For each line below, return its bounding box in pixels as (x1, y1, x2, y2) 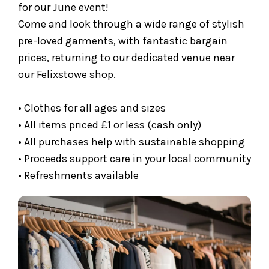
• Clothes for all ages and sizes (18, 101, 166, 115)
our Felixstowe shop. (18, 67, 116, 81)
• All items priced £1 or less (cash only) (18, 118, 201, 131)
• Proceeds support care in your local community (18, 151, 251, 165)
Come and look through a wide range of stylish (18, 17, 244, 31)
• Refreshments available (18, 168, 139, 182)
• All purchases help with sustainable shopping (18, 134, 245, 148)
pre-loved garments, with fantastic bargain (18, 34, 228, 47)
